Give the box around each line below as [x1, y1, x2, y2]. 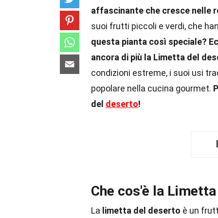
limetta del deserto [102, 205, 181, 216]
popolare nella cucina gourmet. [91, 83, 213, 93]
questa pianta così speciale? [91, 36, 207, 47]
